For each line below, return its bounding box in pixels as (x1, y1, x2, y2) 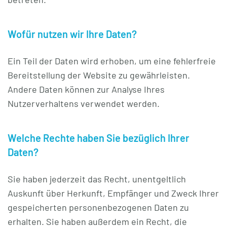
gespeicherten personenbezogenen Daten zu (8, 202, 189, 213)
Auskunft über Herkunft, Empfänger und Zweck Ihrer (8, 187, 219, 199)
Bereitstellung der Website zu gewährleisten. (8, 69, 190, 81)
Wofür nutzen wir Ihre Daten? (8, 28, 137, 40)
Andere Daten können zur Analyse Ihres (8, 84, 165, 95)
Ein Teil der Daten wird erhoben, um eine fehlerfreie (8, 55, 216, 66)
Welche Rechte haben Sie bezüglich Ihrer (8, 132, 190, 144)
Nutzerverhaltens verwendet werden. (8, 98, 160, 109)
